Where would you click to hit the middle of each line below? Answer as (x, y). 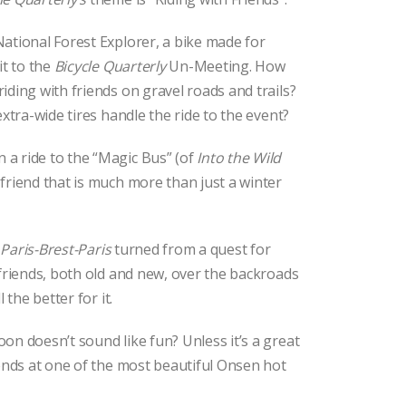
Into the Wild (239, 157)
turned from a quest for (191, 249)
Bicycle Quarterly (110, 66)
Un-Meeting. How (225, 66)
